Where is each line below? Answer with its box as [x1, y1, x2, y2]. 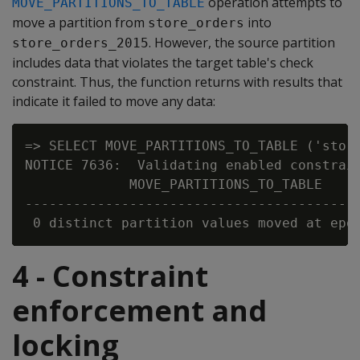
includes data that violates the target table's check [12, 54, 313, 72]
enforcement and [12, 291, 267, 330]
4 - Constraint [12, 256, 208, 296]
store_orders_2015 [12, 35, 149, 51]
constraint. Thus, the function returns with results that [12, 73, 342, 91]
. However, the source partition [149, 34, 335, 51]
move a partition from [12, 14, 148, 31]
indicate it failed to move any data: [12, 92, 215, 110]
